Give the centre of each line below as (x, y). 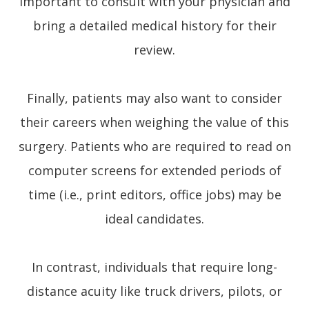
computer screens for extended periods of (154, 170)
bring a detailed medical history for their (154, 25)
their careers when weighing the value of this (154, 122)
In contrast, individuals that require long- (154, 267)
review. (154, 49)
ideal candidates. (154, 218)
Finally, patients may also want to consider (154, 98)
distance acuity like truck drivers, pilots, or (154, 291)
